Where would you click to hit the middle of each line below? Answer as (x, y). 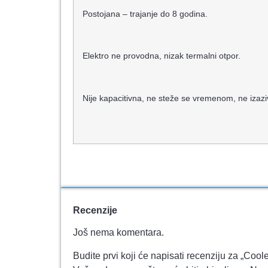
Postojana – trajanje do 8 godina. (145, 13)
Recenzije (95, 211)
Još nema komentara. (118, 233)
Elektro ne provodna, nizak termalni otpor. (162, 56)
